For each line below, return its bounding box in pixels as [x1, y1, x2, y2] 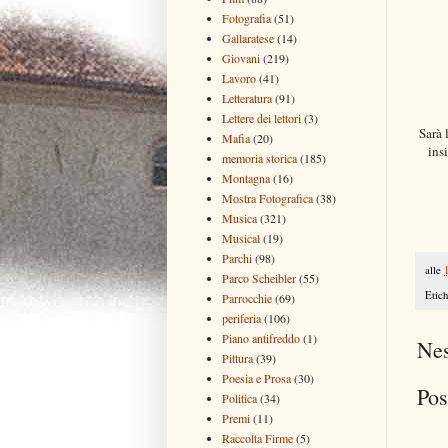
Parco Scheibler [222, 269, 296, 286]
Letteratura [222, 89, 272, 106]
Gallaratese [222, 29, 274, 46]
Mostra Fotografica [222, 189, 313, 206]
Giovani [222, 49, 260, 66]
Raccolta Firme [222, 429, 293, 446]
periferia [222, 309, 261, 326]
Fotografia [222, 9, 271, 26]
